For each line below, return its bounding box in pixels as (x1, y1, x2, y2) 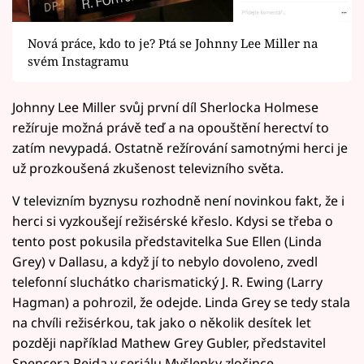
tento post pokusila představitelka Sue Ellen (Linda (12, 232, 322, 251)
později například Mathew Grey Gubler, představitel (12, 334, 326, 353)
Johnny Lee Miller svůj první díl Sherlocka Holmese (12, 98, 318, 117)
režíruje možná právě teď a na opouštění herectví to (12, 119, 329, 137)
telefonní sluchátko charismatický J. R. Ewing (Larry (12, 273, 323, 292)
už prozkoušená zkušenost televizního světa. (12, 159, 284, 178)
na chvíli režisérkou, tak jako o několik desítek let (12, 314, 311, 332)
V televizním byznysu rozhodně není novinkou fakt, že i (12, 192, 344, 210)
